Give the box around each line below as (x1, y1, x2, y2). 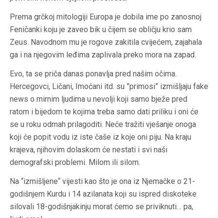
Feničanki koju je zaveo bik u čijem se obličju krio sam (10, 25, 192, 35)
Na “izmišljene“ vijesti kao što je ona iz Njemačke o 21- (10, 177, 195, 186)
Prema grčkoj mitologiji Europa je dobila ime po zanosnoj (10, 12, 201, 22)
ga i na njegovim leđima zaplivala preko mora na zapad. (10, 50, 196, 60)
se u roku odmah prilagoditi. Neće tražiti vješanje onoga (10, 120, 196, 129)
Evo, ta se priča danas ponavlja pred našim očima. (10, 69, 177, 79)
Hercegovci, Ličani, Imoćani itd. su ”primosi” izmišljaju (10, 82, 193, 91)
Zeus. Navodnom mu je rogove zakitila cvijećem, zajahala (10, 37, 202, 47)
